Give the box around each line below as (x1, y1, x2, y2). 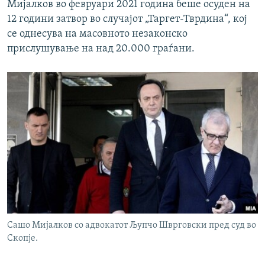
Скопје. (7, 234, 38, 244)
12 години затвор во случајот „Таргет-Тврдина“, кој (7, 14, 247, 25)
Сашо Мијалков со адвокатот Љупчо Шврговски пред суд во (7, 221, 256, 231)
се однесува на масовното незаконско (7, 28, 188, 40)
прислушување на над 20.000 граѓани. (7, 43, 195, 55)
